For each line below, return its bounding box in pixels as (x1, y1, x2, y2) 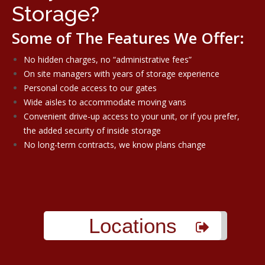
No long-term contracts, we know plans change (24, 139, 206, 150)
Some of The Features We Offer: (12, 27, 244, 49)
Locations (88, 214, 177, 237)
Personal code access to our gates (24, 82, 157, 93)
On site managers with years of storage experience (24, 68, 219, 79)
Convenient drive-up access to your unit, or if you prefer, (24, 111, 240, 122)
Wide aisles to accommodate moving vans (24, 96, 186, 108)
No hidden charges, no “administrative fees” (24, 54, 192, 65)
